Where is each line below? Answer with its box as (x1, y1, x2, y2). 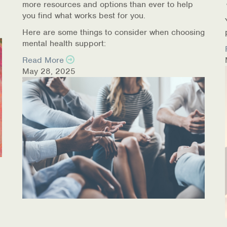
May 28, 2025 (22, 65, 75, 77)
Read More (22, 54, 64, 65)
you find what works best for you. (22, 10, 145, 21)
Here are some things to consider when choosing (22, 26, 205, 37)
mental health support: (22, 37, 106, 49)
